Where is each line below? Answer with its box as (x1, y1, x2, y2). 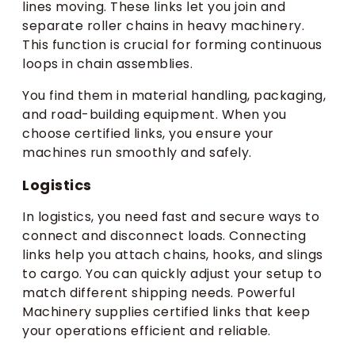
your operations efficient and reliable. (22, 322, 271, 341)
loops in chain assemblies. (22, 55, 193, 74)
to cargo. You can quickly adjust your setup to (22, 265, 322, 284)
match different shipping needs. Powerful (22, 284, 295, 303)
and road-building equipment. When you (22, 105, 287, 124)
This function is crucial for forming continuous (22, 36, 323, 55)
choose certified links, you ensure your (22, 124, 274, 143)
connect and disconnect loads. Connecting (22, 227, 306, 246)
